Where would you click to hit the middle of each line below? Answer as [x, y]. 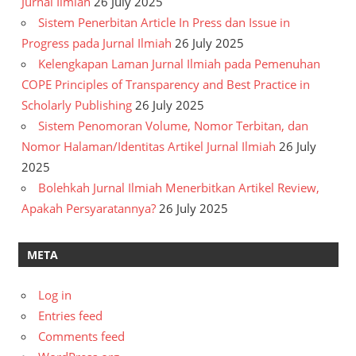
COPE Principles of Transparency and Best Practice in [166, 85]
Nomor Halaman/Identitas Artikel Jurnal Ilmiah [149, 147]
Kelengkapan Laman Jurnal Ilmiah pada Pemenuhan [179, 64]
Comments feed [81, 337]
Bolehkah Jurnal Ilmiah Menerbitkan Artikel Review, [179, 188]
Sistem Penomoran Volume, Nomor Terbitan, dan [173, 126]
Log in [55, 295]
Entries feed [70, 316]
